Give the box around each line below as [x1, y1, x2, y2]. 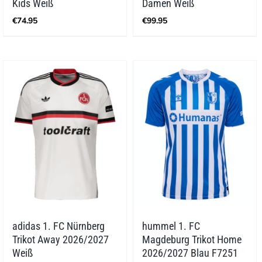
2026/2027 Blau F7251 [142, 247, 238, 260]
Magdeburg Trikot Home [142, 233, 242, 246]
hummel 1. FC [142, 220, 200, 233]
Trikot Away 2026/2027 [12, 233, 109, 246]
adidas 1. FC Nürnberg [12, 220, 105, 233]
